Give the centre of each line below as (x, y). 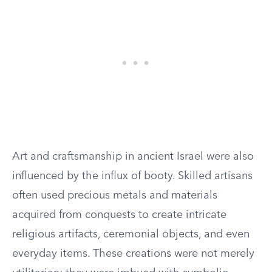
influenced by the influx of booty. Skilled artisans (132, 176)
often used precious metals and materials (115, 195)
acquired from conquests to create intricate (119, 215)
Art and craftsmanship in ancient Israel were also (133, 157)
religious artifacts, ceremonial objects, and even (131, 234)
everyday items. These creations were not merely (133, 254)
